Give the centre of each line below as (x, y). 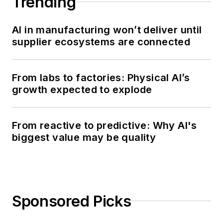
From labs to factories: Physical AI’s (101, 77)
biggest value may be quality (84, 137)
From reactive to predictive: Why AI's (105, 125)
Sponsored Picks (72, 201)
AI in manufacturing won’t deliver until (107, 30)
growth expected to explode (82, 89)
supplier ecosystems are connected (101, 42)
